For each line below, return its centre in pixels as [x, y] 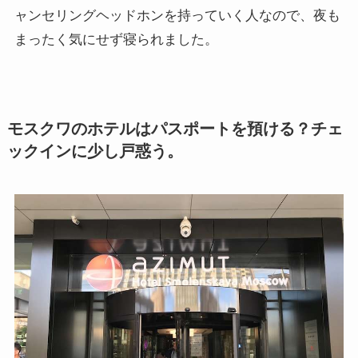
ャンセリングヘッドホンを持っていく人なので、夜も [177, 15]
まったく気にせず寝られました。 [116, 39]
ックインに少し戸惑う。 [95, 151]
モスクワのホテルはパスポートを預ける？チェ [175, 128]
